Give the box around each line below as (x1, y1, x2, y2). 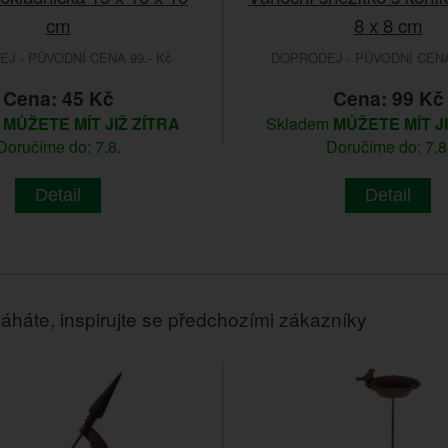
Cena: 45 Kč (2, 83, 114, 112)
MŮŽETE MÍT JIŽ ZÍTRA (3, 111, 180, 135)
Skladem (266, 111, 333, 135)
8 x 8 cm (353, 10, 423, 38)
